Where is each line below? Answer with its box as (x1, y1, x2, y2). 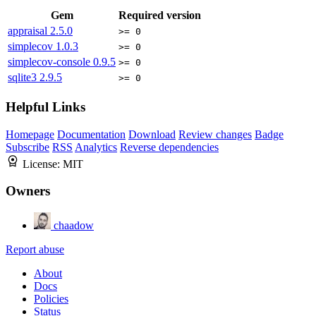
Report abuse (6, 243, 64, 255)
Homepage (6, 128, 54, 140)
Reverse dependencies (120, 140, 219, 153)
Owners (6, 183, 50, 199)
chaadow (54, 219, 94, 231)
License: (23, 157, 63, 170)
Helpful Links (6, 99, 85, 114)
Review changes (178, 128, 252, 140)
